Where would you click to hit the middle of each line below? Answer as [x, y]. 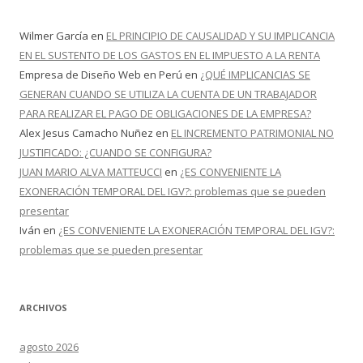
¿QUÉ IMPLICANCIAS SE [255, 75]
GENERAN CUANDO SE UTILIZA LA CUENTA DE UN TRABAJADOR [168, 94]
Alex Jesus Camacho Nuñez [86, 133]
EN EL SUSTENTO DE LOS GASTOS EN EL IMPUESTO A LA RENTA [170, 55]
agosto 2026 [49, 347]
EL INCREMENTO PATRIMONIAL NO [252, 133]
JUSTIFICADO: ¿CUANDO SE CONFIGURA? [115, 152]
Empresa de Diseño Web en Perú [101, 75]
